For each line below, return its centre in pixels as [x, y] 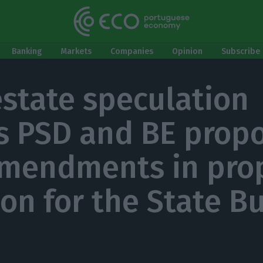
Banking [27, 51]
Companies [132, 51]
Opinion [187, 51]
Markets [76, 51]
